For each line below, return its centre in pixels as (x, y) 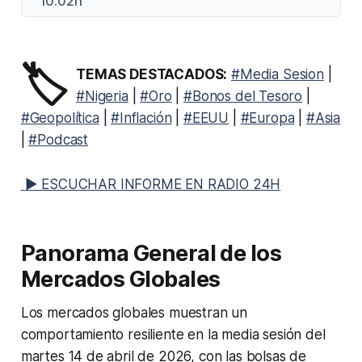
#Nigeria (102, 97)
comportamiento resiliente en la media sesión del (173, 335)
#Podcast (59, 140)
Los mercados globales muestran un (134, 313)
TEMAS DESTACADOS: (152, 75)
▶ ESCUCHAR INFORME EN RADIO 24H (153, 185)
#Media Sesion (278, 75)
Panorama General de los (151, 254)
